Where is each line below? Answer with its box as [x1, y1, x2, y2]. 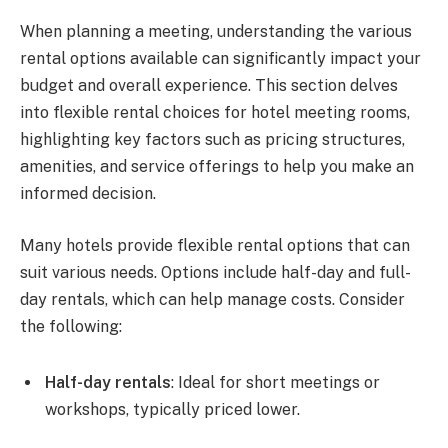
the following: [20, 316, 122, 336]
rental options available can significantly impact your [20, 49, 421, 69]
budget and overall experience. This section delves [20, 76, 398, 96]
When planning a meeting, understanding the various [20, 22, 412, 42]
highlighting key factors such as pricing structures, [20, 130, 405, 150]
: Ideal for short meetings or [171, 372, 380, 392]
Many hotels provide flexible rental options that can [20, 235, 410, 255]
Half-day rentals [45, 372, 171, 392]
